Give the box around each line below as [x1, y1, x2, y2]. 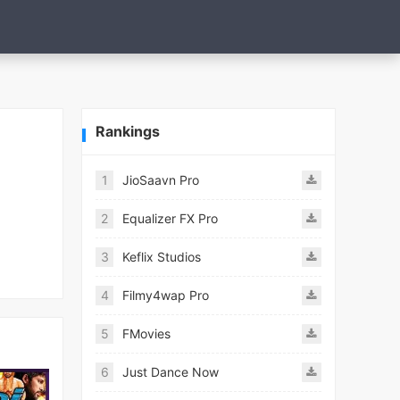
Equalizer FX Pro [122, 211, 218, 226]
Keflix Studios [122, 249, 201, 264]
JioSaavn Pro [122, 172, 199, 187]
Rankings [96, 122, 160, 140]
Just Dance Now [122, 364, 219, 379]
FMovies [122, 326, 171, 341]
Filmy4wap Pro [122, 287, 209, 303]
